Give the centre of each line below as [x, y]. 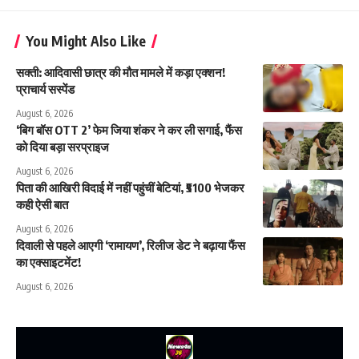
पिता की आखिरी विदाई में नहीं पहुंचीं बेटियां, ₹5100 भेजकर [130, 187]
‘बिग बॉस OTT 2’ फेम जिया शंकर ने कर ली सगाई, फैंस [129, 129]
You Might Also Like [86, 40]
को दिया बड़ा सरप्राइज [63, 146]
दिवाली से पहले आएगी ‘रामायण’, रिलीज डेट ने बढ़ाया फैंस [131, 245]
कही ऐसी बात [42, 204]
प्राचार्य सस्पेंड [45, 89]
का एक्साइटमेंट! [48, 262]
